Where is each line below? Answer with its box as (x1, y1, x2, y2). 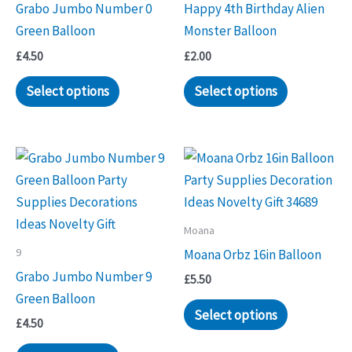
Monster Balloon (184, 22, 277, 40)
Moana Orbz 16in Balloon (184, 245, 321, 263)
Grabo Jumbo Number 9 (16, 267, 152, 285)
